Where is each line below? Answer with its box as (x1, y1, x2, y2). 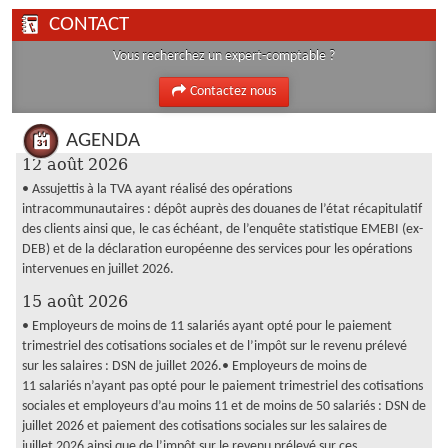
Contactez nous (190, 84, 277, 100)
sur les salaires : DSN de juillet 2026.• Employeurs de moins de (22, 358, 367, 374)
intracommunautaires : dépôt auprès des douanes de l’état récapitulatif (22, 201, 422, 217)
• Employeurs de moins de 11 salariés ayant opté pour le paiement (22, 318, 392, 334)
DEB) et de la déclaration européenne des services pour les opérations (22, 241, 412, 257)
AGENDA (66, 130, 140, 152)
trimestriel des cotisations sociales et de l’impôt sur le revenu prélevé (22, 338, 407, 354)
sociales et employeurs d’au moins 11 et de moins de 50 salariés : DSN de (22, 398, 426, 414)
